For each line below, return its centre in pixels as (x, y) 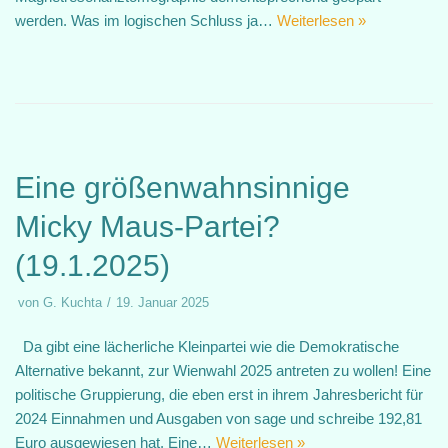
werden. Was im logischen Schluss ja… (146, 20)
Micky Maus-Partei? (147, 226)
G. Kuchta (72, 302)
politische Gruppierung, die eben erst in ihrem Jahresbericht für (219, 394)
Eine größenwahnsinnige (182, 187)
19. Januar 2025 (162, 302)
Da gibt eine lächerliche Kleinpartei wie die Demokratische (207, 346)
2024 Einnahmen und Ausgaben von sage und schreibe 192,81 (218, 418)
